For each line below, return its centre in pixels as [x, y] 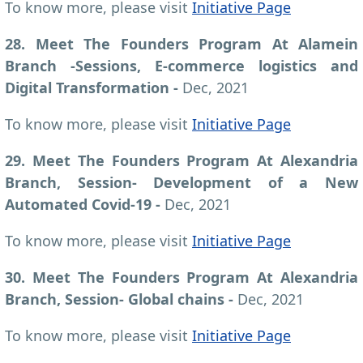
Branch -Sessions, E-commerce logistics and [181, 65]
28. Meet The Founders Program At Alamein [181, 43]
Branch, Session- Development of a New [181, 182]
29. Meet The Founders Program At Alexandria [181, 160]
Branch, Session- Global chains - [121, 299]
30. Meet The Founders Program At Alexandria [181, 277]
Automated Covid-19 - [85, 204]
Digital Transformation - [94, 87]
